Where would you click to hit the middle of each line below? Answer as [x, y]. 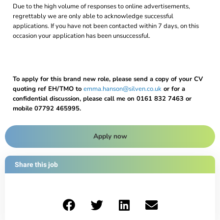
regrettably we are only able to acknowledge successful [93, 16]
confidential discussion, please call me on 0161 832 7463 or [102, 99]
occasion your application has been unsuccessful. [82, 36]
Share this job [36, 165]
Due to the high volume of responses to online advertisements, [101, 6]
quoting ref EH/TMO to [48, 89]
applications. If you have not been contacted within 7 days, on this [106, 26]
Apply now [110, 137]
